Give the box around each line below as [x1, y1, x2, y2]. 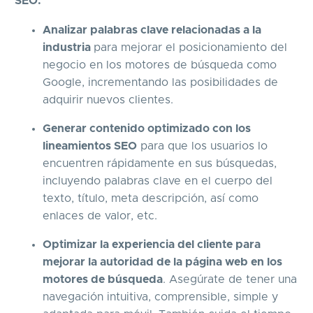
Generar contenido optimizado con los [43, 123, 251, 135]
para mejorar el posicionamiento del [94, 42, 287, 54]
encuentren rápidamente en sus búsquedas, [43, 158, 277, 170]
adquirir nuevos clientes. [43, 94, 173, 106]
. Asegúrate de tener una [163, 274, 297, 286]
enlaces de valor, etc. [43, 210, 157, 222]
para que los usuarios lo [137, 140, 268, 152]
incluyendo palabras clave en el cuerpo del [43, 175, 272, 187]
